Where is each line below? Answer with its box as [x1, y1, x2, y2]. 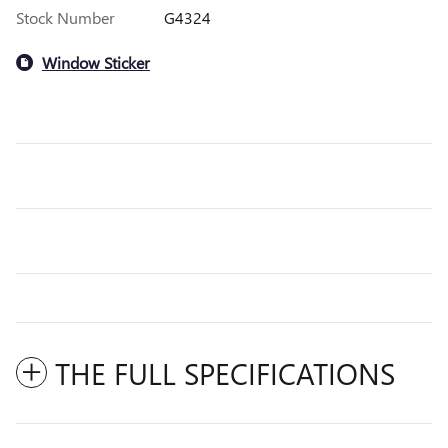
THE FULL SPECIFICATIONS [55, 353, 395, 394]
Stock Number [16, 7, 115, 29]
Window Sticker [42, 51, 150, 73]
